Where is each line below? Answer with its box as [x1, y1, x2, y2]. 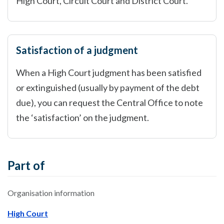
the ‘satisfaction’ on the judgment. [16, 112, 149, 123]
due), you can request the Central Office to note [16, 97, 203, 108]
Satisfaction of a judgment [16, 44, 138, 56]
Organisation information [7, 188, 94, 197]
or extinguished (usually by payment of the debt [16, 82, 199, 93]
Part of [7, 158, 45, 172]
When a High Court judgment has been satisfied [16, 67, 201, 78]
